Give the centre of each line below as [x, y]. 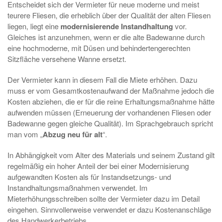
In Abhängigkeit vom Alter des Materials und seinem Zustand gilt [111, 155]
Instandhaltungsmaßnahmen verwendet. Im [78, 188]
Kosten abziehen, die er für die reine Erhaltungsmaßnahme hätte [111, 101]
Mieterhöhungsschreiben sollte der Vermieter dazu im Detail [104, 198]
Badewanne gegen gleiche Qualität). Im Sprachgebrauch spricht [110, 123]
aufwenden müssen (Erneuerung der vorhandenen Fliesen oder [109, 112]
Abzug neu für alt [73, 134]
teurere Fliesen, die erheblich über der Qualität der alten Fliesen [109, 15]
